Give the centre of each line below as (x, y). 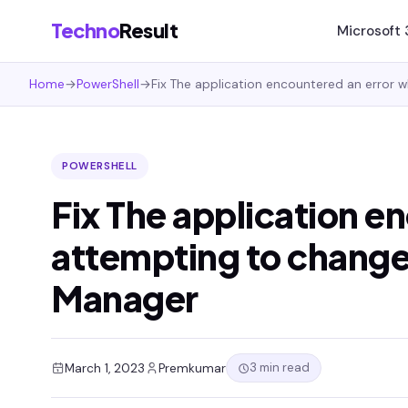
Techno (85, 31)
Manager (125, 298)
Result (148, 31)
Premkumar (192, 368)
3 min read (280, 367)
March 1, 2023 (105, 368)
